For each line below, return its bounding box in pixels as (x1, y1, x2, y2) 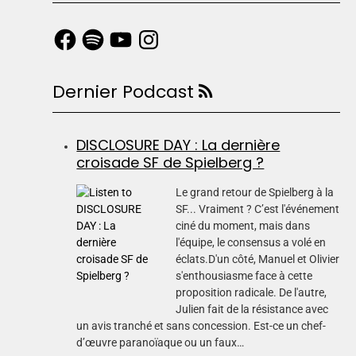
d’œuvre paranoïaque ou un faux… (76, 335, 245, 349)
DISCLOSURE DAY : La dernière (76, 134, 281, 155)
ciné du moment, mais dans (176, 219, 311, 232)
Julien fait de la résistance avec (176, 302, 329, 315)
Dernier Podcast (52, 79, 199, 104)
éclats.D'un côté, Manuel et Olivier (176, 252, 340, 265)
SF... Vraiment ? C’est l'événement (176, 202, 340, 215)
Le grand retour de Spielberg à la (176, 185, 335, 199)
